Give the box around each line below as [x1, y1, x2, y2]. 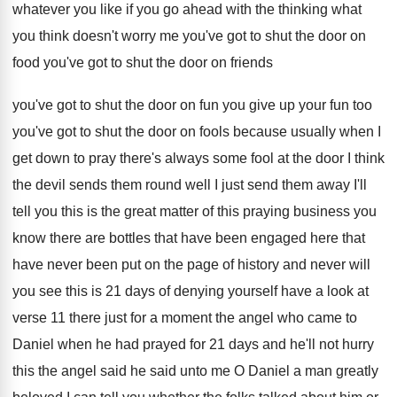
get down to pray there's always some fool [12, 151, 274, 166]
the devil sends [12, 177, 107, 192]
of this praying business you [202, 204, 377, 219]
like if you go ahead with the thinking [100, 2, 328, 17]
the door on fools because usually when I [125, 124, 381, 139]
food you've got [12, 55, 107, 70]
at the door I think [277, 151, 385, 166]
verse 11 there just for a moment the [12, 310, 235, 325]
